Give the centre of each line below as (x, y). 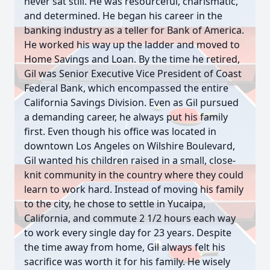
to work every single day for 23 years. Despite (128, 233)
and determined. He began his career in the (123, 16)
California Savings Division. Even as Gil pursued (131, 102)
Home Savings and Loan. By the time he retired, (132, 59)
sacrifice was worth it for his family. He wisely (127, 262)
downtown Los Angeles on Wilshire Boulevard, (130, 146)
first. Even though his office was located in (120, 131)
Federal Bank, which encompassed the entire (126, 88)
